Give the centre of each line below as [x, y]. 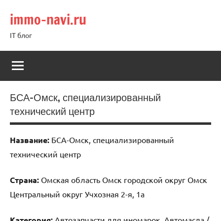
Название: [30, 140]
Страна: [24, 180]
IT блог [21, 35]
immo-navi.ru [48, 19]
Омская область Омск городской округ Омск [123, 179]
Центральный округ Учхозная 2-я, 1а [77, 194]
